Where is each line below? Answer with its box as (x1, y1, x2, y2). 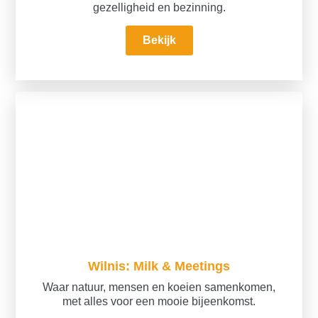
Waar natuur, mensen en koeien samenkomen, (43, 281, 275, 294)
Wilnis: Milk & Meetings (88, 258, 230, 274)
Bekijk (142, 34, 176, 47)
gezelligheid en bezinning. (92, 1, 226, 14)
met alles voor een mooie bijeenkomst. (62, 295, 256, 308)
